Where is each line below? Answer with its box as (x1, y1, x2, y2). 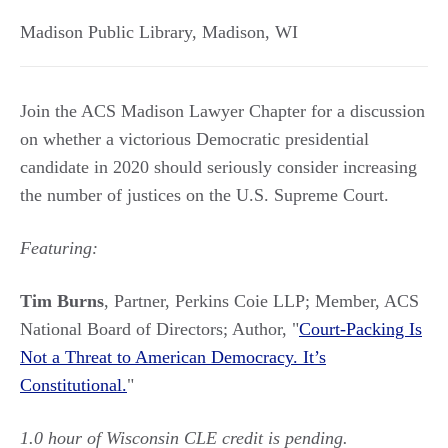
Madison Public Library (20, 22, 192, 42)
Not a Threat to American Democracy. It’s (20, 347, 326, 367)
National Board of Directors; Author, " (20, 319, 299, 339)
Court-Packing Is (299, 319, 422, 339)
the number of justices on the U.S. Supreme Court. (20, 185, 389, 205)
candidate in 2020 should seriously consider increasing (20, 157, 417, 177)
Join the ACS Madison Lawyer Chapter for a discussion (20, 101, 425, 121)
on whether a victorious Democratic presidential (20, 129, 369, 149)
